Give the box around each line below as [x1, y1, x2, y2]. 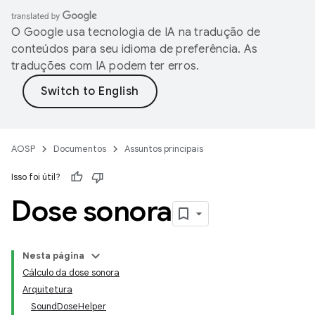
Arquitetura [22, 283, 72, 295]
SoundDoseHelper [31, 300, 106, 312]
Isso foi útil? [11, 171, 60, 183]
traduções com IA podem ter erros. [11, 59, 200, 73]
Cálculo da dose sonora [22, 266, 120, 278]
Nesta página [22, 250, 84, 262]
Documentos [53, 143, 106, 155]
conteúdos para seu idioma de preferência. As [11, 42, 257, 56]
